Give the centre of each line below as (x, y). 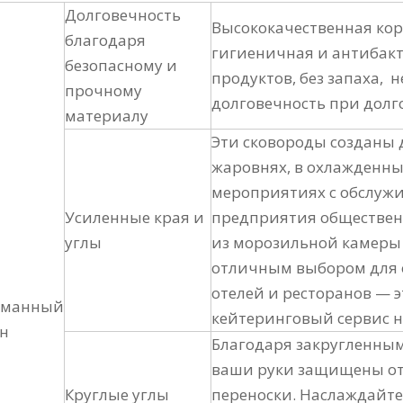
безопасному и (121, 65)
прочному (103, 90)
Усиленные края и (134, 217)
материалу (107, 116)
